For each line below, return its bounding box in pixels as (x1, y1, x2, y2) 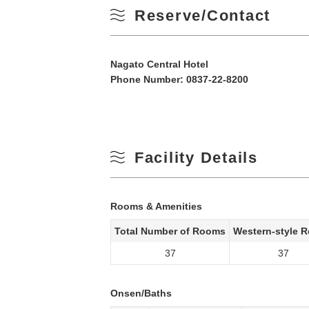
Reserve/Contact (134, 6, 271, 24)
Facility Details (134, 148, 258, 166)
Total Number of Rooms (114, 225, 226, 237)
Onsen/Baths (110, 287, 172, 299)
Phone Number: (110, 73, 186, 85)
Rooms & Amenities (110, 200, 202, 212)
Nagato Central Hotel (110, 58, 208, 70)
